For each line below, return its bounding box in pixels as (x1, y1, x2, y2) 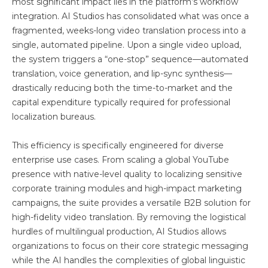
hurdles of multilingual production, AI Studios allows (12, 226, 226, 237)
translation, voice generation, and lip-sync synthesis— (12, 68, 232, 80)
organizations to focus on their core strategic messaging (12, 240, 248, 252)
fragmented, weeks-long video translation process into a (12, 25, 246, 36)
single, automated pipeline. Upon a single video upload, (12, 39, 241, 51)
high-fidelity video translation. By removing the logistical (12, 212, 246, 223)
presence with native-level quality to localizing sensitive (12, 169, 242, 180)
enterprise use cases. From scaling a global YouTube (12, 154, 229, 166)
